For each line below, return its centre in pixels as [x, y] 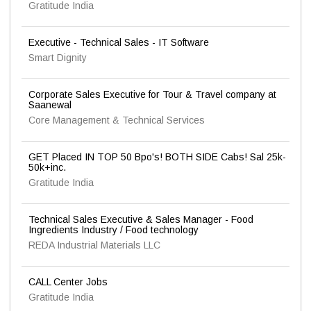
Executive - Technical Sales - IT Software [119, 42]
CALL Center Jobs [68, 282]
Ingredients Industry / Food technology [114, 230]
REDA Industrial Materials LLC [94, 245]
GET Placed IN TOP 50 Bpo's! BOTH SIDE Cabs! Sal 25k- [157, 157]
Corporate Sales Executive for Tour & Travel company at [152, 94]
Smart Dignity [58, 58]
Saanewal [50, 105]
